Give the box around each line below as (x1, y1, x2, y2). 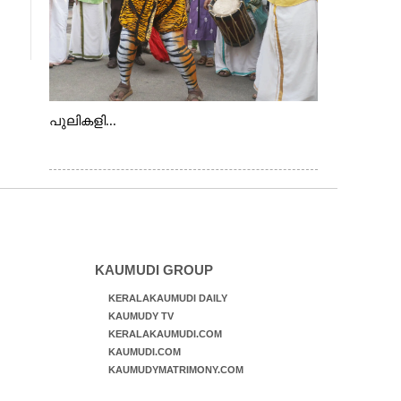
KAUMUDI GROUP (94, 262, 213, 277)
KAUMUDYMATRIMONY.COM (107, 364, 243, 375)
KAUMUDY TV (107, 311, 174, 321)
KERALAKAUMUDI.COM (107, 328, 222, 339)
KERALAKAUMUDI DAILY (107, 293, 227, 303)
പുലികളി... (48, 114, 116, 128)
